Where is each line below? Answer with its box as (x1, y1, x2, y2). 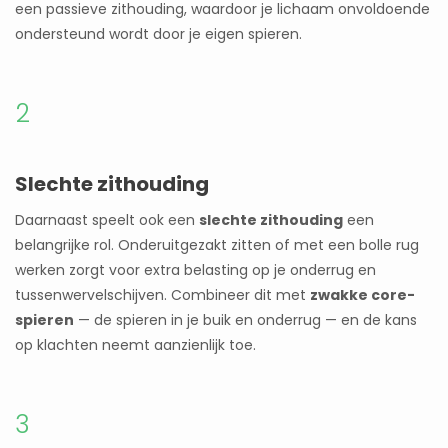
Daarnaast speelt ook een (15, 210, 199, 231)
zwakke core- (310, 285, 415, 306)
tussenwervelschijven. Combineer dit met (15, 285, 310, 306)
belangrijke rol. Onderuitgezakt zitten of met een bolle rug (15, 235, 419, 256)
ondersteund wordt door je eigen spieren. (15, 24, 302, 45)
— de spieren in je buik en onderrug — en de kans (74, 310, 417, 331)
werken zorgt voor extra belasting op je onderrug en (15, 260, 376, 281)
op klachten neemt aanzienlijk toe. (15, 335, 256, 356)
